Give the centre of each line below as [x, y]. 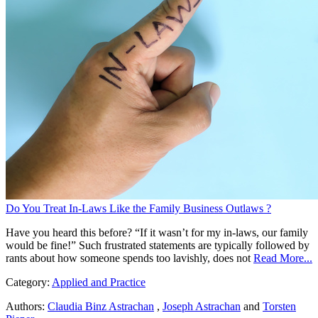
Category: [29, 283]
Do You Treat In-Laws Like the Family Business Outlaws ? [138, 209]
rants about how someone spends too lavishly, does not [128, 258]
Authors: [25, 307]
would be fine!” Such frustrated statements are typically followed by [158, 246]
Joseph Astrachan [202, 307]
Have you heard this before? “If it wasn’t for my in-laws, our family [157, 233]
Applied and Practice [99, 283]
